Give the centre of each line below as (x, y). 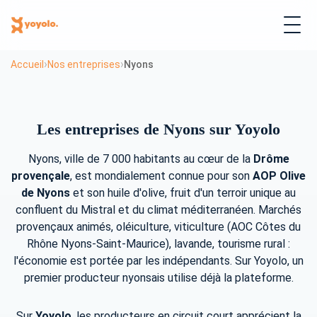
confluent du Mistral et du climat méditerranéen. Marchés (158, 210)
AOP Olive (279, 176)
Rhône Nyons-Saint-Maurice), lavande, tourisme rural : (158, 244)
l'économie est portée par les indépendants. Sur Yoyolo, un (158, 261)
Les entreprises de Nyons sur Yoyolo (158, 130)
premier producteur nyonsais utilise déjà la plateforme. (158, 278)
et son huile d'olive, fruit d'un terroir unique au (183, 193)
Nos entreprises (84, 64)
